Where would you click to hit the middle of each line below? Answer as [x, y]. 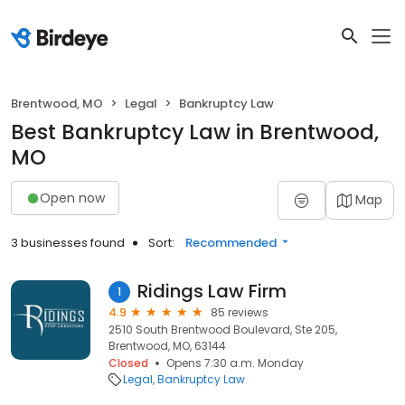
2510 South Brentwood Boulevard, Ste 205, [223, 330]
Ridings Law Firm [212, 291]
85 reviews [240, 312]
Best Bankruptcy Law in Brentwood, [195, 132]
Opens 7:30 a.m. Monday [235, 363]
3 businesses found [68, 243]
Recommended [231, 243]
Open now [72, 198]
